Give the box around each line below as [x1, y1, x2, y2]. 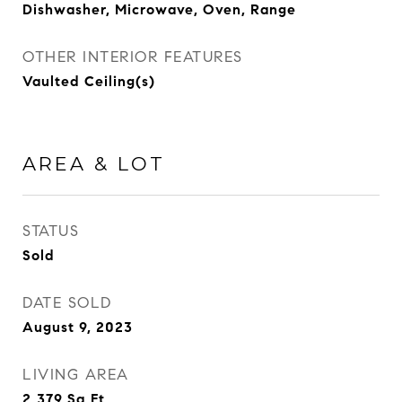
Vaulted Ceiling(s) [22, 73, 155, 90]
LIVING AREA [22, 365, 129, 384]
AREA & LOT [22, 153, 165, 175]
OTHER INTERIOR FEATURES [22, 48, 243, 66]
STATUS [22, 222, 79, 240]
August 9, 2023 [22, 319, 133, 336]
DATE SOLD [22, 293, 112, 312]
